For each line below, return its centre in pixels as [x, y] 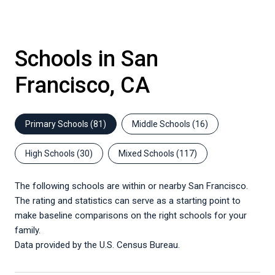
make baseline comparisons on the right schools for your [131, 216]
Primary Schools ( [59, 124]
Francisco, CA [82, 86]
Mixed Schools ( [149, 154]
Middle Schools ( [164, 124]
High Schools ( [52, 154]
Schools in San [87, 59]
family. [28, 230]
